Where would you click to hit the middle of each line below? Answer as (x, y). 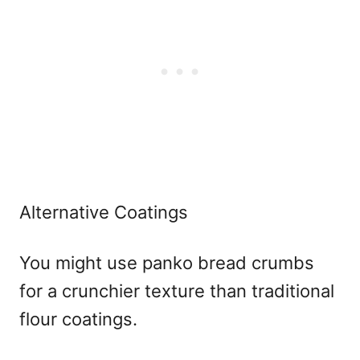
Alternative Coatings (104, 212)
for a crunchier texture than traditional (177, 290)
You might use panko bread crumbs (167, 262)
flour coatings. (78, 319)
